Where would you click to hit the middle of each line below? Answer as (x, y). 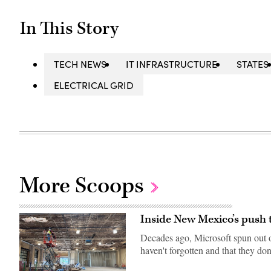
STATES (253, 64)
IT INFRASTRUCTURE (172, 64)
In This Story (70, 29)
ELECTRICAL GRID (94, 85)
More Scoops (84, 186)
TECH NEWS (80, 64)
